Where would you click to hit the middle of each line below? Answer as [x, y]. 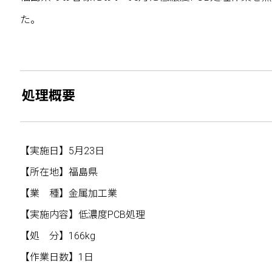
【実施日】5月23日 [62, 151]
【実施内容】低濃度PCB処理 [83, 214]
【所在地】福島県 [59, 172]
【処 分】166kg [58, 236]
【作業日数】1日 [57, 257]
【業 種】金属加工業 [69, 193]
